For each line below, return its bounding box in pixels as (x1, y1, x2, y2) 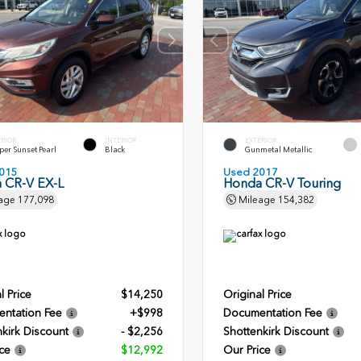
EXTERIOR (244, 135, 276, 144)
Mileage (235, 193, 278, 205)
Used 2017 (222, 165, 278, 178)
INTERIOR (104, 135, 136, 144)
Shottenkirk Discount (222, 324, 329, 338)
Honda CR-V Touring (222, 175, 341, 191)
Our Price (222, 342, 271, 357)
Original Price (222, 287, 292, 301)
